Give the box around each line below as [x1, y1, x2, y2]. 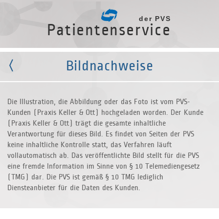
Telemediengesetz [143, 162, 200, 171]
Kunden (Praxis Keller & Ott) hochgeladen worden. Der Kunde [7, 109, 203, 117]
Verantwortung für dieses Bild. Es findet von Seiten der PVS [7, 130, 194, 138]
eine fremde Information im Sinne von [7, 162, 130, 171]
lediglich [135, 173, 163, 181]
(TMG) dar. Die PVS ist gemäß [7, 173, 106, 181]
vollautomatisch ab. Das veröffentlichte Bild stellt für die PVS [7, 152, 199, 160]
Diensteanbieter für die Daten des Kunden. [7, 184, 140, 192]
